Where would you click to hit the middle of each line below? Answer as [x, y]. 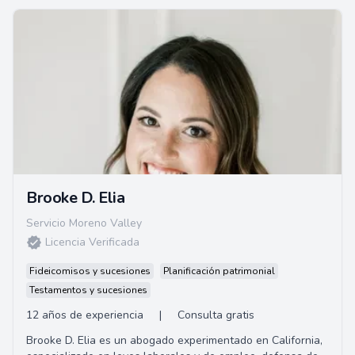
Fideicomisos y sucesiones [90, 271]
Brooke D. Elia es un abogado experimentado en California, [174, 340]
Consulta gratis [216, 315]
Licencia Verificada [92, 242]
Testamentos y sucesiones [88, 290]
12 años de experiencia [85, 315]
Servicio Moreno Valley [84, 223]
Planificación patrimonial [219, 271]
